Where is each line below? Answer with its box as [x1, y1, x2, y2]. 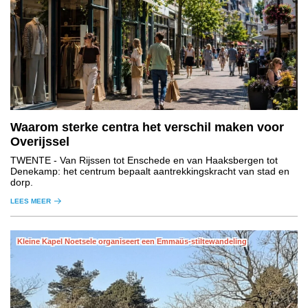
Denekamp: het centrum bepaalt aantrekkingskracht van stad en [10, 165, 289, 177]
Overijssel [10, 134, 69, 148]
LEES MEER [10, 197, 51, 205]
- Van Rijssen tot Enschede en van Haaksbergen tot [51, 154, 278, 166]
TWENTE [10, 154, 51, 166]
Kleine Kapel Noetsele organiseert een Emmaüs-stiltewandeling [17, 236, 247, 245]
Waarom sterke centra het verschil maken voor [10, 120, 284, 134]
